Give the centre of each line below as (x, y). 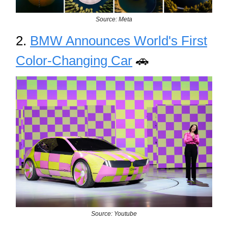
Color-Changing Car (74, 60)
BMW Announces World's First (119, 40)
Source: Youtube (114, 213)
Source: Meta (114, 19)
